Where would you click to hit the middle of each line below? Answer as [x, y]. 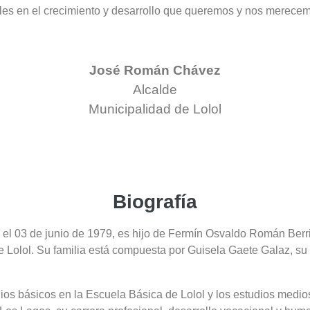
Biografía [155, 202]
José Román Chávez [155, 70]
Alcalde [155, 90]
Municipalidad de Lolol [155, 109]
